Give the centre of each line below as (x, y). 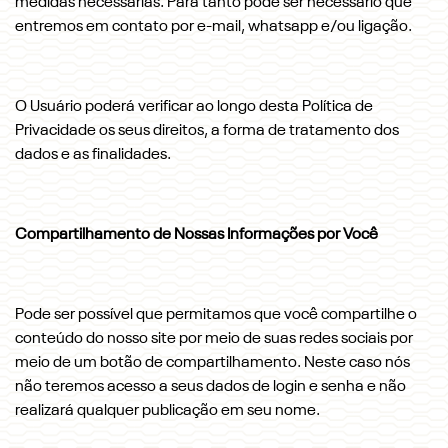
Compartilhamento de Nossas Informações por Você (196, 235)
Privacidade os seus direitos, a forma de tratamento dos (207, 131)
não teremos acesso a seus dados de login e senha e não (210, 387)
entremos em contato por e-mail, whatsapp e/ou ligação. (215, 27)
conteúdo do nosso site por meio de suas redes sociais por (214, 339)
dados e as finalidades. (93, 155)
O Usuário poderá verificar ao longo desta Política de (194, 107)
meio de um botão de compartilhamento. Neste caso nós (212, 363)
